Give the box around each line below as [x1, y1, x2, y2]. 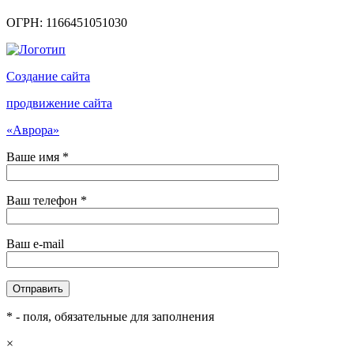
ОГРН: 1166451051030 [6, 15, 127, 29]
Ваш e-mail [6, 236, 64, 250]
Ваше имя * [6, 149, 69, 164]
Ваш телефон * [6, 193, 87, 207]
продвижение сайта [6, 96, 112, 110]
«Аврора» [6, 122, 59, 137]
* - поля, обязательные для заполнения [6, 309, 214, 323]
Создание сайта [6, 69, 90, 83]
